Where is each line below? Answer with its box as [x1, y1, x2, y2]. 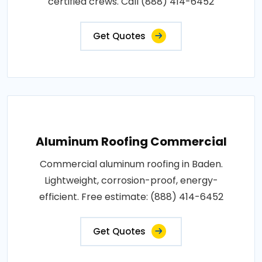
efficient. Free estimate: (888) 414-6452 [39, 189, 223, 204]
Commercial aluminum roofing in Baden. [39, 157, 223, 171]
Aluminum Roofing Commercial [35, 133, 227, 150]
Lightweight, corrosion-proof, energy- [44, 173, 218, 187]
